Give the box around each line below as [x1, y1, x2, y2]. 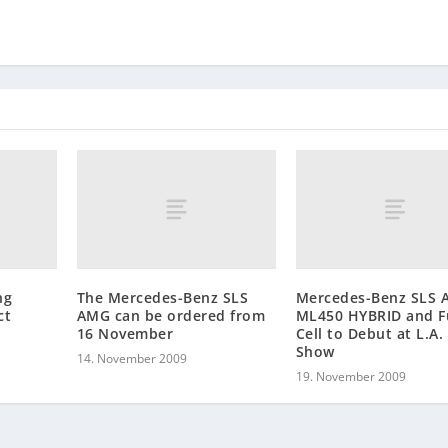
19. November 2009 [295, 368, 406, 386]
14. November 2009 [76, 350, 187, 368]
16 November [76, 324, 174, 344]
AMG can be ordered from [76, 306, 266, 326]
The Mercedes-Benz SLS [76, 288, 249, 308]
